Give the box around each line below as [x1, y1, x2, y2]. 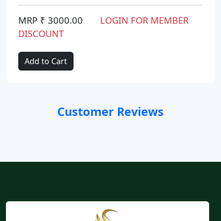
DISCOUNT [18, 27, 64, 39]
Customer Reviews [57, 103, 164, 119]
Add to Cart [25, 55, 67, 67]
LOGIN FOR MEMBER [98, 13, 188, 26]
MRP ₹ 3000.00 [18, 13, 83, 26]
